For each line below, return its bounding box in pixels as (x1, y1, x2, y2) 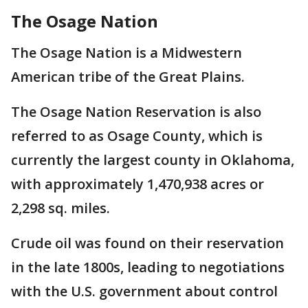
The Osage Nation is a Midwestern (11, 43, 242, 63)
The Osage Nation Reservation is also (11, 102, 261, 122)
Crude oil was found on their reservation (11, 234, 284, 253)
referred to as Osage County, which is (11, 126, 263, 146)
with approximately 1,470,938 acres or (11, 175, 264, 194)
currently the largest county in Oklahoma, (11, 151, 294, 170)
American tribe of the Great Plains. (11, 67, 245, 87)
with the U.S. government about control (11, 282, 278, 301)
